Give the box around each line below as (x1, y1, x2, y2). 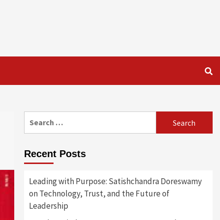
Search (23, 112, 48, 122)
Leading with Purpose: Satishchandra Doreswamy (28, 176, 202, 187)
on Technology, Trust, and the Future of (28, 188, 169, 199)
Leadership (28, 200, 68, 212)
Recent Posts (24, 148, 86, 160)
